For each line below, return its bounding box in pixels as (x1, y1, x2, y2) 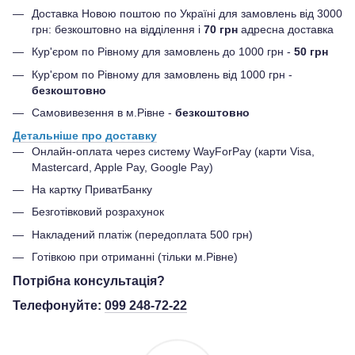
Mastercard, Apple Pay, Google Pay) (32, 160, 213, 174)
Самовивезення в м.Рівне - (32, 106, 172, 120)
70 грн (204, 22, 238, 36)
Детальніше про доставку (13, 128, 157, 142)
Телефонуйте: (13, 298, 105, 313)
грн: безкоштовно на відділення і (32, 22, 204, 36)
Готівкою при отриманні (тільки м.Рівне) (32, 250, 238, 264)
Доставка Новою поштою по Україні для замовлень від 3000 (32, 6, 342, 20)
